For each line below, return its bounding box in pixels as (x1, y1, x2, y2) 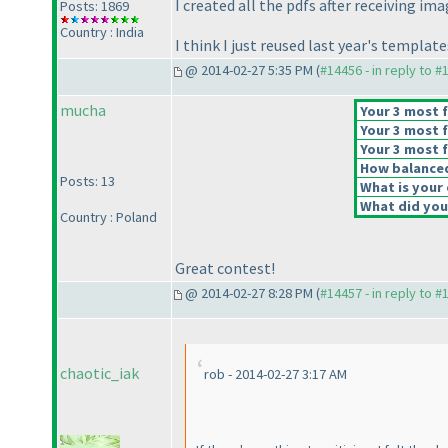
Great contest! (175, 258, 275, 279)
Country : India (60, 22, 144, 41)
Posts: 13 (60, 172, 115, 191)
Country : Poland (60, 208, 157, 227)
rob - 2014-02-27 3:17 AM (204, 365, 347, 384)
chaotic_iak (60, 363, 139, 384)
